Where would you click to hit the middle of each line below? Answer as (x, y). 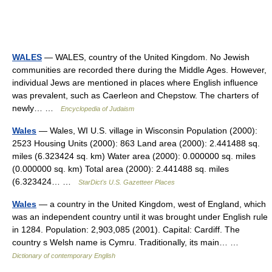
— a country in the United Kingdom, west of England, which (151, 204)
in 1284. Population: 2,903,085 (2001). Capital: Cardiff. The (126, 229)
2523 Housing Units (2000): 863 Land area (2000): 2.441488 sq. (136, 143)
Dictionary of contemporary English (64, 256)
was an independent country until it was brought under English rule (140, 217)
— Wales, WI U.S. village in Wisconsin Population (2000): (147, 131)
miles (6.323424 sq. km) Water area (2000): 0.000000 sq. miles (134, 156)
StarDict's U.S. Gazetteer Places (127, 182)
